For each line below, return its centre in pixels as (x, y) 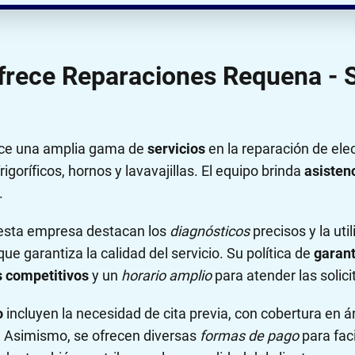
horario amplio (166, 275)
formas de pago (249, 335)
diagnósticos (210, 231)
